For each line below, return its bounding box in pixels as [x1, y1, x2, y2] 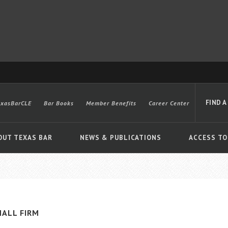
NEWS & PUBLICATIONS [80, 133, 161, 142]
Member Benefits [85, 99, 136, 107]
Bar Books [43, 99, 74, 107]
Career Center [148, 99, 189, 107]
